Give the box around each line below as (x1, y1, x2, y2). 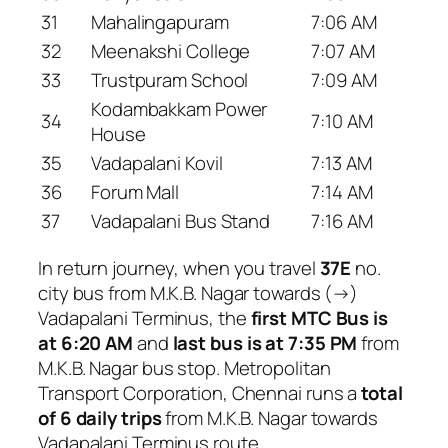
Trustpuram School (91, 67, 249, 94)
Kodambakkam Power (91, 96, 268, 123)
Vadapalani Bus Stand (91, 208, 270, 235)
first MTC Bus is (250, 304, 388, 331)
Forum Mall (91, 179, 179, 206)
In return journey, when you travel (38, 254, 320, 281)
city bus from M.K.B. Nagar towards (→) (38, 279, 359, 306)
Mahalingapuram (91, 9, 229, 36)
